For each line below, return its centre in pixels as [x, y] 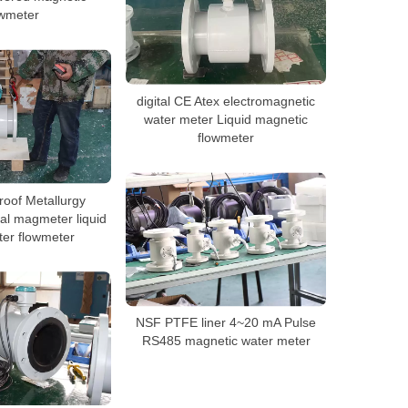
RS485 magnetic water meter [226, 340]
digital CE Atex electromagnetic [226, 101]
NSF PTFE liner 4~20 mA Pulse [226, 322]
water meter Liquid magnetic [226, 119]
